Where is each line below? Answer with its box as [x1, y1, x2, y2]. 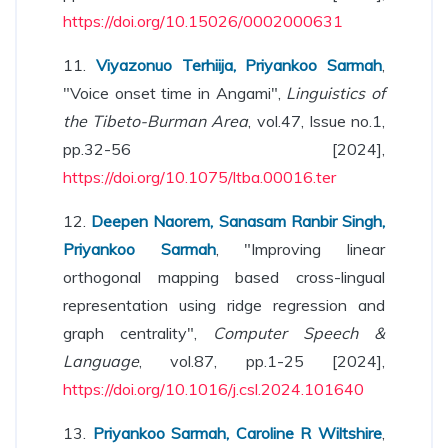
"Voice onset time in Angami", [63, 83, 287, 103]
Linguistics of [286, 83, 386, 103]
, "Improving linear [215, 239, 386, 259]
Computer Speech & [213, 323, 385, 343]
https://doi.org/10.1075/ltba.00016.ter [63, 167, 336, 187]
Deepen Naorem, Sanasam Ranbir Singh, [91, 211, 386, 231]
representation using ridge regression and [63, 295, 385, 315]
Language [63, 351, 139, 371]
